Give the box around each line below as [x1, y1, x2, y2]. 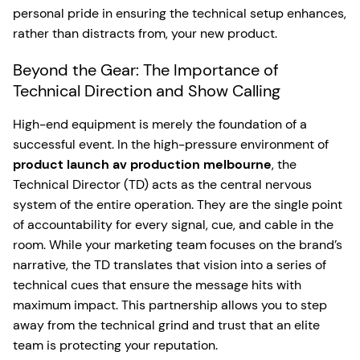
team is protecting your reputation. [13, 337, 218, 354]
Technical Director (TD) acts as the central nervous [13, 176, 312, 193]
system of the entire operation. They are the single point [13, 196, 342, 213]
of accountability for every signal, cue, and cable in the [13, 216, 333, 233]
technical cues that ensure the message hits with [13, 276, 301, 293]
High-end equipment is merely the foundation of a [13, 116, 307, 133]
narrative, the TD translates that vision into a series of [13, 256, 326, 273]
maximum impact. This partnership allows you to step [13, 297, 327, 313]
